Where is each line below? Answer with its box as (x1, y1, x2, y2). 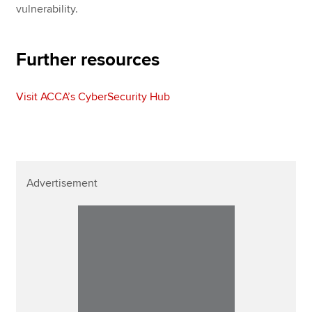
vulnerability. (16, 1, 79, 16)
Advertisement (26, 175, 98, 190)
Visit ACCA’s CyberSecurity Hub (16, 89, 171, 104)
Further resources (16, 48, 160, 71)
